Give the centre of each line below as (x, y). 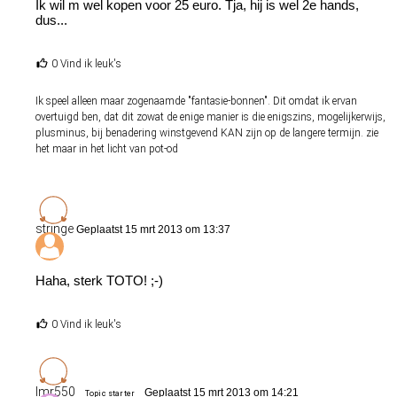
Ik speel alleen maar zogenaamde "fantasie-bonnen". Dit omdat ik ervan (196, 101)
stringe (56, 228)
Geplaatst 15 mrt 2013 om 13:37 (153, 229)
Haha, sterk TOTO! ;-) (99, 280)
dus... (51, 19)
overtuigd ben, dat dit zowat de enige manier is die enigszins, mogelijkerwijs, (210, 117)
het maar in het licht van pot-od (107, 148)
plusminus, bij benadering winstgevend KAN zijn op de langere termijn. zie (207, 132)
